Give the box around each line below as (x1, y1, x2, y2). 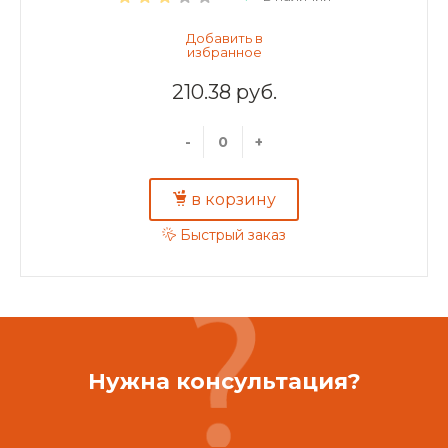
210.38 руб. (171, 79, 277, 104)
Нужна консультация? (87, 367, 361, 395)
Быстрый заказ (180, 226, 286, 245)
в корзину (191, 190, 276, 210)
